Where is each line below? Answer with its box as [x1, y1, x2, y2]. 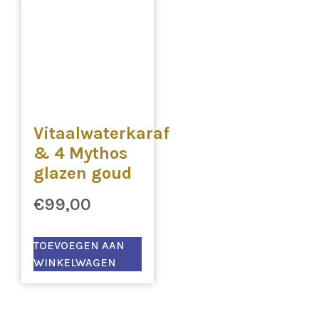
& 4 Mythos [33, 143, 127, 164]
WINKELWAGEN [33, 256, 116, 270]
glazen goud [33, 163, 132, 184]
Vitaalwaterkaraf [33, 123, 169, 144]
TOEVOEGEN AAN [33, 239, 125, 253]
